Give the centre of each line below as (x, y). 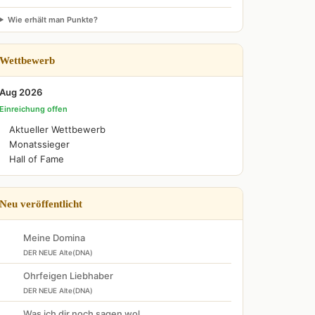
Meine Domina (54, 238)
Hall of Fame (37, 159)
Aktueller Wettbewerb (57, 129)
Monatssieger (39, 144)
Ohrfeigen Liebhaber (68, 276)
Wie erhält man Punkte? (52, 20)
